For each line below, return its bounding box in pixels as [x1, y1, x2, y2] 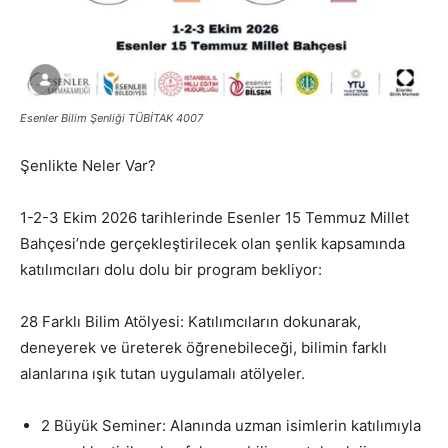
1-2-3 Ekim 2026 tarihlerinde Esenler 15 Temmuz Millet [20, 208, 409, 228]
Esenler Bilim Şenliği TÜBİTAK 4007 [20, 111, 203, 126]
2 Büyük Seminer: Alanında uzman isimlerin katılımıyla [41, 416, 421, 436]
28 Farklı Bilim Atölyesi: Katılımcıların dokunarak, [20, 312, 361, 332]
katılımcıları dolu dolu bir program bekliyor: [20, 260, 322, 280]
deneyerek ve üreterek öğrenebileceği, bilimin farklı [20, 338, 387, 358]
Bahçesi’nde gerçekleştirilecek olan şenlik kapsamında [20, 234, 405, 254]
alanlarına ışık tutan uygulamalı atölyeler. [20, 364, 305, 384]
